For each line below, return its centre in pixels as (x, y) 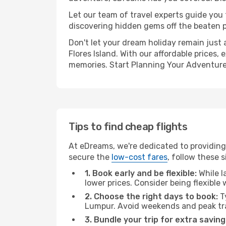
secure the (90, 157)
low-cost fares (139, 157)
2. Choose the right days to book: (151, 196)
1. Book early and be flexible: (141, 173)
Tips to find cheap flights (128, 127)
